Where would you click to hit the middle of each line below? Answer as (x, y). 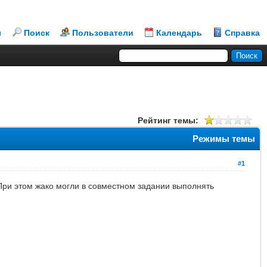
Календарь (179, 33)
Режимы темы (224, 138)
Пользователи (103, 33)
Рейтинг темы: (168, 120)
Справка (242, 33)
